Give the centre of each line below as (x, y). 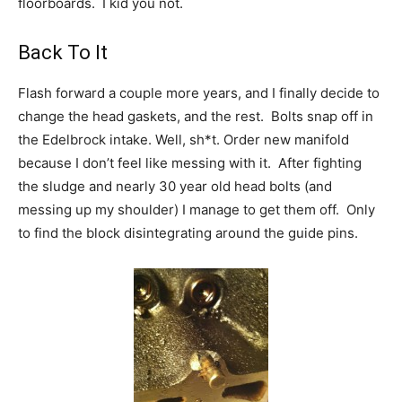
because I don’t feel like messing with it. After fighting (190, 163)
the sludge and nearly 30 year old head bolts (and (175, 187)
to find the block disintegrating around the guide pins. (188, 233)
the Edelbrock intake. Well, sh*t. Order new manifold (184, 140)
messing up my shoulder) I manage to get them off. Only (197, 210)
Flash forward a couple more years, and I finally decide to (199, 93)
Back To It (63, 53)
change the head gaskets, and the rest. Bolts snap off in (196, 117)
